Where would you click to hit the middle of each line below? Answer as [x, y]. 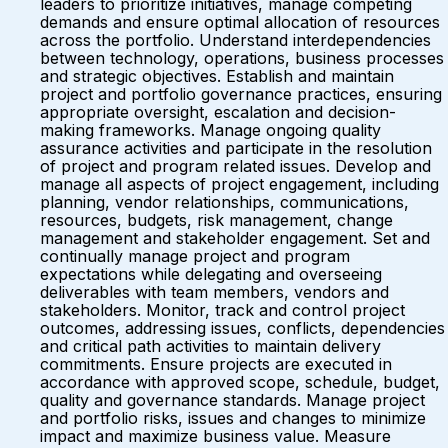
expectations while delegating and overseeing [211, 274]
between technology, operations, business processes [242, 58]
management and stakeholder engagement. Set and [235, 238]
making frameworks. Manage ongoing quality [210, 130]
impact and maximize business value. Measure [215, 436]
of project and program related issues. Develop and [235, 166]
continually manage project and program [195, 256]
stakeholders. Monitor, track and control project [222, 310]
